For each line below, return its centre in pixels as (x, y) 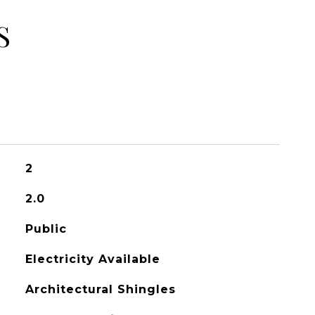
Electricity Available (92, 259)
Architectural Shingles (100, 289)
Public (46, 229)
